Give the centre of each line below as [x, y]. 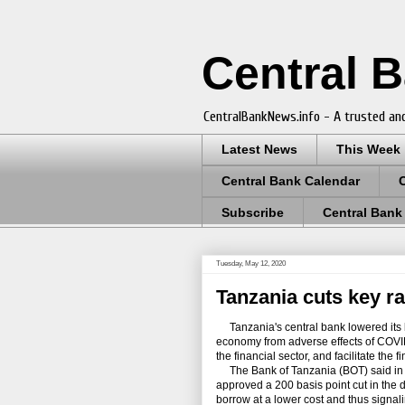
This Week [368, 150]
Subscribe [253, 212]
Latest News [259, 150]
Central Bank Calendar [291, 181]
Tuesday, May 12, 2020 [251, 264]
